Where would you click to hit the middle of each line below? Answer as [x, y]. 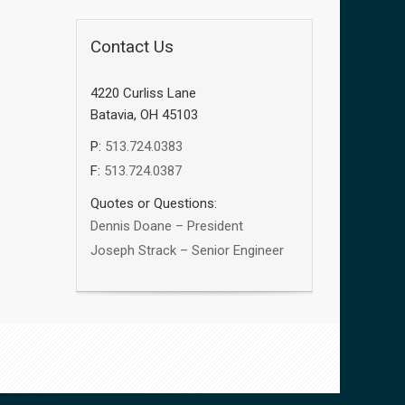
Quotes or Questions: [153, 203]
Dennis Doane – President [166, 226]
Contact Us [132, 46]
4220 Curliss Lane [143, 93]
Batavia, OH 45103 [144, 114]
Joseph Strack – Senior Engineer [187, 250]
